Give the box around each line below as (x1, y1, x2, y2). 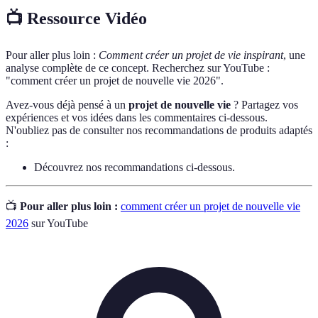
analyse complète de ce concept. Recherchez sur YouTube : (6, 62, 270, 75)
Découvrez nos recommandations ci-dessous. (34, 161, 235, 174)
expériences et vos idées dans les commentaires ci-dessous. (6, 111, 268, 124)
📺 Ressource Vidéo (6, 9, 147, 28)
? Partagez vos (231, 99, 298, 111)
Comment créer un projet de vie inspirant (99, 49, 283, 62)
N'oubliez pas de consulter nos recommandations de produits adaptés (6, 124, 312, 137)
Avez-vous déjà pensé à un (6, 99, 128, 111)
